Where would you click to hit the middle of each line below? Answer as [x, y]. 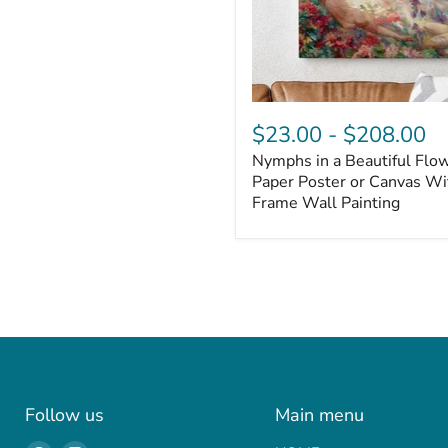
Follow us [64, 414]
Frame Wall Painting [326, 202]
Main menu [319, 414]
